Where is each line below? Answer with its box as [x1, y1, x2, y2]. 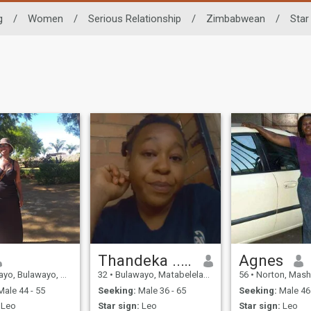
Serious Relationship [87, 12, 181, 25]
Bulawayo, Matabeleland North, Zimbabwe [113, 269, 204, 280]
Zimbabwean [205, 12, 265, 25]
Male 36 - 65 [136, 285, 187, 296]
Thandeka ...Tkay [180, 251, 192, 270]
